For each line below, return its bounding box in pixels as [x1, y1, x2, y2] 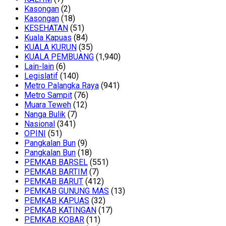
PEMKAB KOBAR [24, 215, 84, 225]
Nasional [24, 119, 55, 129]
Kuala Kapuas [24, 33, 72, 43]
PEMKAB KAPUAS [24, 196, 89, 206]
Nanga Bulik [24, 109, 66, 120]
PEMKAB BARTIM [24, 167, 87, 177]
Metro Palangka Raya [24, 81, 99, 91]
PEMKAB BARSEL [24, 157, 88, 167]
